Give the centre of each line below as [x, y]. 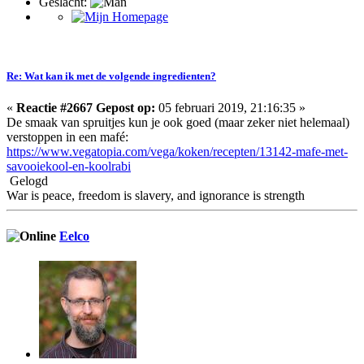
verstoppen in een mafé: [67, 137]
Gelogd [27, 181]
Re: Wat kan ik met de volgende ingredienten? [111, 76]
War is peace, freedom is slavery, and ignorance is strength [156, 196]
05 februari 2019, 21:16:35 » [230, 108]
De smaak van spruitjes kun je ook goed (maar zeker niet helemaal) [178, 123]
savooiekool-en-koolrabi [69, 167]
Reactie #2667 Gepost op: [86, 108]
